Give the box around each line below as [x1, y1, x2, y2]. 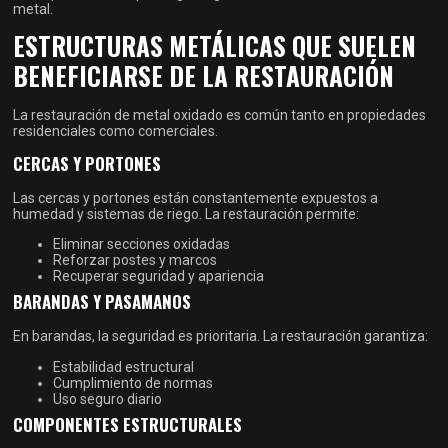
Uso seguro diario [53, 390, 163, 407]
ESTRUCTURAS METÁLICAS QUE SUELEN [13, 27, 417, 65]
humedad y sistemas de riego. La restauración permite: [13, 205, 360, 222]
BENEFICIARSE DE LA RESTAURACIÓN [13, 57, 395, 95]
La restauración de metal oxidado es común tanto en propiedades [13, 107, 427, 124]
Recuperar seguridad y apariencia [53, 268, 265, 285]
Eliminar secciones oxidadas [53, 236, 231, 253]
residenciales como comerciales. [13, 123, 219, 140]
